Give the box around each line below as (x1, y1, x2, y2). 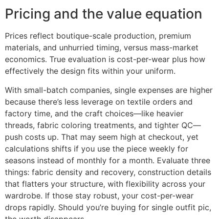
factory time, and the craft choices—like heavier (5, 108, 183, 118)
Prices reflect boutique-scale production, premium (5, 31, 191, 41)
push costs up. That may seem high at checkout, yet (5, 131, 198, 142)
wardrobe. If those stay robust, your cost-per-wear (5, 190, 194, 200)
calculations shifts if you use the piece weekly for (5, 143, 188, 153)
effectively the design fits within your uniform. (5, 66, 175, 76)
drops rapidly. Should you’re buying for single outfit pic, (5, 202, 211, 212)
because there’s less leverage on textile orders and (5, 96, 193, 107)
